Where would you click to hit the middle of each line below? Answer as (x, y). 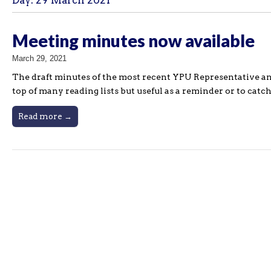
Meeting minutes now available (133, 41)
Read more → (45, 116)
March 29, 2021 (39, 58)
